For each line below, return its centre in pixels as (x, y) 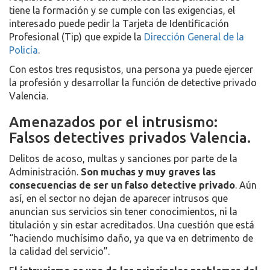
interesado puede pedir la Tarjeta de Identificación (119, 24)
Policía (24, 50)
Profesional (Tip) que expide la (77, 37)
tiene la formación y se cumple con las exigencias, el (122, 10)
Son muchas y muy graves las (148, 172)
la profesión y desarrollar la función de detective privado (133, 83)
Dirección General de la (194, 37)
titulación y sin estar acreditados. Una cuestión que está (132, 225)
